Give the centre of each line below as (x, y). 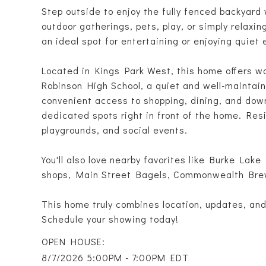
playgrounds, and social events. (115, 130)
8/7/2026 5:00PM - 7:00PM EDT (115, 257)
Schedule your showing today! (110, 219)
